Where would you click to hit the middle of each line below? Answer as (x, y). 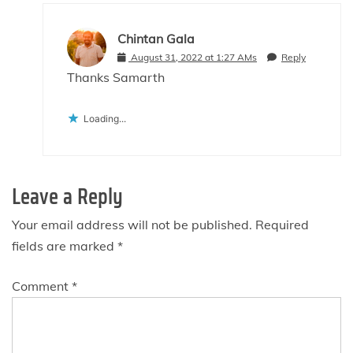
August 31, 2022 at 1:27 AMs (194, 58)
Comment (42, 286)
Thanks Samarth (116, 77)
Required (282, 224)
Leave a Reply (67, 196)
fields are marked (65, 245)
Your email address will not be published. (132, 224)
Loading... (105, 118)
